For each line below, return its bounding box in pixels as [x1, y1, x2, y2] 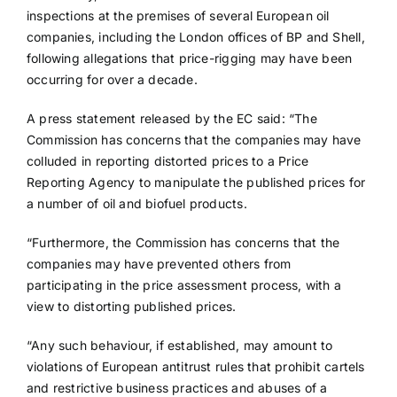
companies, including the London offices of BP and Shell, [26, 29, 365, 45]
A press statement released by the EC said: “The [26, 111, 317, 127]
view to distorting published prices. [26, 299, 237, 315]
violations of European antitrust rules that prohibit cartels [26, 359, 365, 375]
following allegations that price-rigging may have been [26, 51, 353, 66]
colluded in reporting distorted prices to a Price [26, 153, 309, 169]
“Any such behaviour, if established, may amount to [26, 338, 333, 354]
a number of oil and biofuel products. [26, 196, 247, 212]
